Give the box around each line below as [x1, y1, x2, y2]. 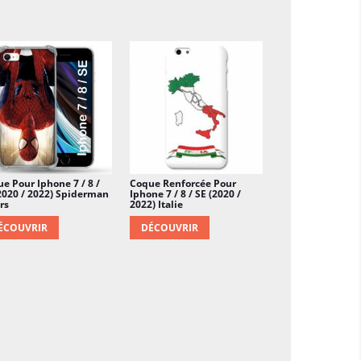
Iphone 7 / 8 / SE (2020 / [130, 186, 241, 201]
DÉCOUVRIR [141, 220, 198, 234]
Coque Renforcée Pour [130, 176, 236, 190]
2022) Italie [130, 197, 183, 211]
